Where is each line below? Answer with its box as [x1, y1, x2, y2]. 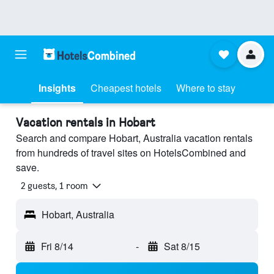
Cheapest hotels [91, 81, 161, 95]
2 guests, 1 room [21, 180, 88, 192]
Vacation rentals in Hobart [16, 115, 155, 130]
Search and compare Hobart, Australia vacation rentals [16, 131, 253, 145]
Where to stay [176, 81, 235, 95]
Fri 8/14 [41, 239, 73, 254]
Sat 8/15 [163, 239, 200, 254]
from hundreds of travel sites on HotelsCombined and [16, 146, 246, 160]
